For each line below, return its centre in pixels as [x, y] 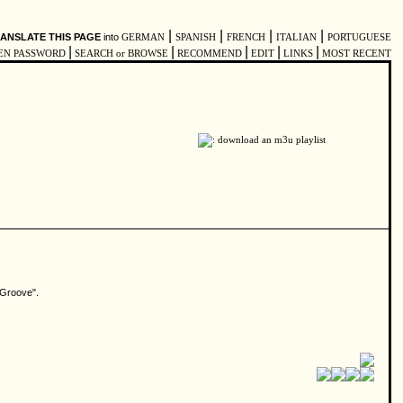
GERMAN [143, 37]
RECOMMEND [210, 54]
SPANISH [196, 37]
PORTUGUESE [359, 37]
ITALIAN [296, 37]
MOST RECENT [355, 54]
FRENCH [246, 37]
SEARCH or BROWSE [121, 54]
